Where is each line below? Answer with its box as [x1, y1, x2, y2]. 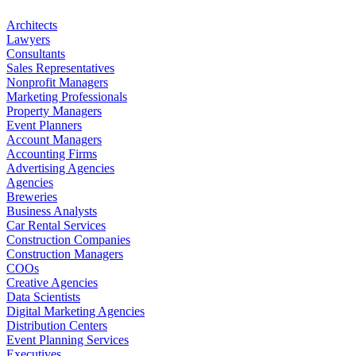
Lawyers [6, 32, 50, 46]
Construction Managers [6, 246, 123, 261]
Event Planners [6, 118, 82, 132]
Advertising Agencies [6, 161, 114, 175]
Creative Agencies [6, 275, 98, 289]
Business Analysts [6, 203, 97, 218]
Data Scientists [6, 289, 80, 304]
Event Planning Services [6, 332, 129, 346]
